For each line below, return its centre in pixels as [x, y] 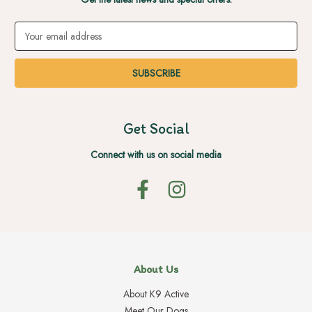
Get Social [156, 128]
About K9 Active [156, 294]
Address [31, 43]
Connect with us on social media [156, 154]
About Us [156, 269]
